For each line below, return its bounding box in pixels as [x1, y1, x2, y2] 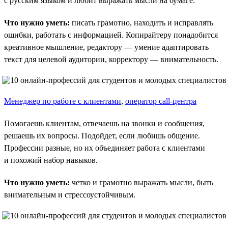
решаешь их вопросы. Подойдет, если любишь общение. [4, 131, 200, 140]
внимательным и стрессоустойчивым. [4, 190, 135, 199]
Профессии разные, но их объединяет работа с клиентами [4, 143, 205, 152]
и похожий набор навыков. [4, 155, 98, 164]
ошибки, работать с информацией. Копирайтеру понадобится [4, 30, 218, 39]
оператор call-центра [125, 96, 196, 105]
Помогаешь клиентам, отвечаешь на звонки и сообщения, [4, 119, 205, 128]
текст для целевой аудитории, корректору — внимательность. [4, 54, 218, 64]
